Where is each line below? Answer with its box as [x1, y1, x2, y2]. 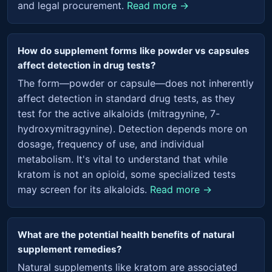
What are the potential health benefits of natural [18, 228, 234, 240]
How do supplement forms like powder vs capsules [18, 44, 250, 56]
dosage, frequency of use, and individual [18, 137, 204, 150]
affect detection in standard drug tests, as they [18, 92, 235, 104]
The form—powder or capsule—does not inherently [18, 76, 254, 89]
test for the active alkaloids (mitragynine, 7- [18, 107, 220, 120]
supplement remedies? [18, 243, 122, 255]
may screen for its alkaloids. [18, 183, 150, 195]
